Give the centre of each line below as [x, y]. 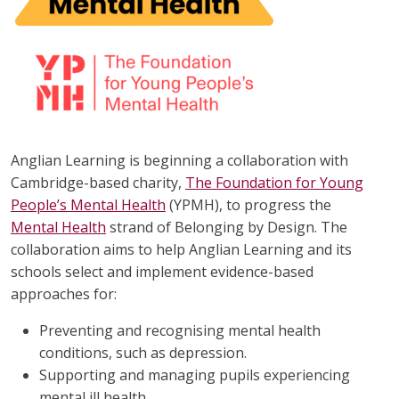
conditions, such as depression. [143, 353]
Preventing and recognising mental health [180, 331]
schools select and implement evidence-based [162, 272]
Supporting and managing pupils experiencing [195, 375]
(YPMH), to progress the [248, 205]
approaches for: [64, 294]
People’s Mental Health [88, 205]
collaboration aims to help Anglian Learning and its [181, 250]
